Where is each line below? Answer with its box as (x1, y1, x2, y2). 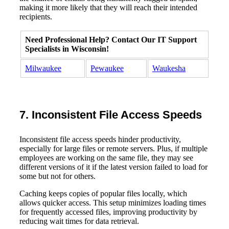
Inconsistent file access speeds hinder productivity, (19, 134, 181, 144)
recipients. (19, 12, 52, 21)
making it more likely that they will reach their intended (19, 3, 197, 12)
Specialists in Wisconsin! (25, 44, 109, 53)
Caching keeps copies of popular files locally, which (19, 189, 187, 198)
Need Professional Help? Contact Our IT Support (25, 35, 197, 44)
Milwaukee (25, 63, 61, 73)
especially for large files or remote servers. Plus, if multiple (19, 144, 208, 153)
